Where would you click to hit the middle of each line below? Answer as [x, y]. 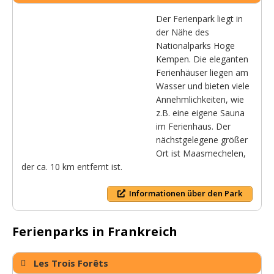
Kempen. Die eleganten [202, 59]
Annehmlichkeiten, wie [200, 100]
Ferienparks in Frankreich [95, 231]
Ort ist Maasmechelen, [201, 154]
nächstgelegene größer [202, 140]
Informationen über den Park [186, 194]
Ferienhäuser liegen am [202, 73]
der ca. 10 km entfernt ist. [72, 167]
